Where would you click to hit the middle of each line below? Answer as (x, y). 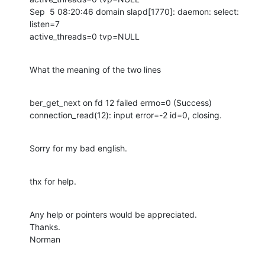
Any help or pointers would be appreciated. (113, 214)
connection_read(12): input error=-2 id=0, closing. (126, 115)
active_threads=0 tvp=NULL (85, 36)
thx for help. (53, 181)
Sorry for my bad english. (78, 148)
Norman (45, 239)
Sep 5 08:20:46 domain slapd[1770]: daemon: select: (134, 11)
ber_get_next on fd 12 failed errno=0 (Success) (121, 102)
